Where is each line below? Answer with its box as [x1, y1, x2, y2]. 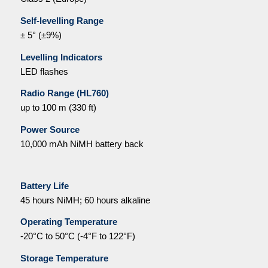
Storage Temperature [20, 253, 108, 264]
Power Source [20, 124, 80, 135]
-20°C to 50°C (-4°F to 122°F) [20, 231, 135, 242]
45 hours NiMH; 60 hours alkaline [20, 194, 150, 205]
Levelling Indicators [20, 51, 102, 62]
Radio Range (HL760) [20, 88, 109, 99]
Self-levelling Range [20, 15, 103, 26]
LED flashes [20, 66, 68, 77]
